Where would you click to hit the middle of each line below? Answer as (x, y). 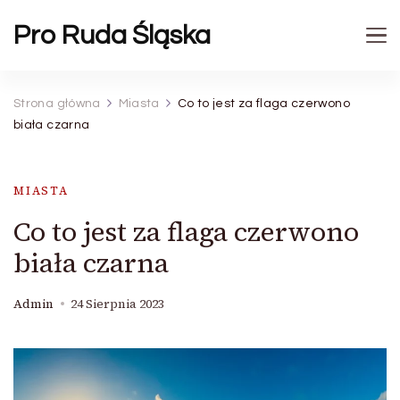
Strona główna (57, 104)
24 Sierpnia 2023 (117, 304)
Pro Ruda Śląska (112, 35)
